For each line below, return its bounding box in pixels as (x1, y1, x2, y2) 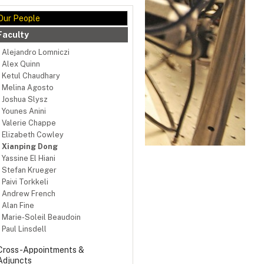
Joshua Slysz (2, 95, 48, 104)
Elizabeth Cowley (2, 130, 64, 140)
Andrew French (2, 189, 55, 199)
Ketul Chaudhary (2, 71, 60, 81)
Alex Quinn (2, 60, 40, 69)
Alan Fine (2, 201, 34, 210)
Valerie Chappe (2, 118, 56, 128)
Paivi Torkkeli (2, 177, 48, 187)
